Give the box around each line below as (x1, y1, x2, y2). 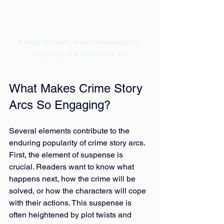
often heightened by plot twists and (9, 209, 133, 219)
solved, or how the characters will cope (9, 185, 148, 195)
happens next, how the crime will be (9, 173, 137, 183)
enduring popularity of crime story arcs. (9, 137, 147, 147)
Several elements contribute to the (9, 125, 131, 135)
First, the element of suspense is (9, 149, 125, 159)
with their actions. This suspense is (9, 197, 133, 207)
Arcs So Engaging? (9, 97, 110, 111)
